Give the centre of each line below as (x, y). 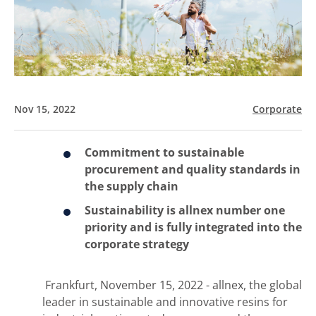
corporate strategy (137, 244)
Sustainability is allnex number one (185, 210)
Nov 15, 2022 (45, 109)
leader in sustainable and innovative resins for (165, 302)
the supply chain (132, 186)
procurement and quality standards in (193, 169)
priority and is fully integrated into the (193, 227)
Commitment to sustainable (164, 152)
